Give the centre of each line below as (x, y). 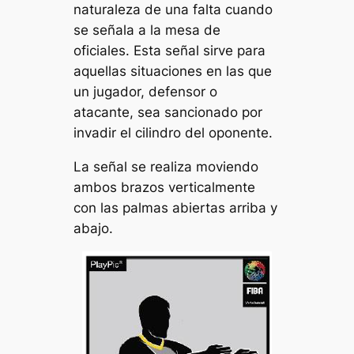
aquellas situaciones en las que (173, 71)
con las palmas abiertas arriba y (176, 207)
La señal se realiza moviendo (166, 166)
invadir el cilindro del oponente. (173, 132)
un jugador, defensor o (146, 91)
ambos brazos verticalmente (165, 187)
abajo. (94, 228)
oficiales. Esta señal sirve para (170, 50)
